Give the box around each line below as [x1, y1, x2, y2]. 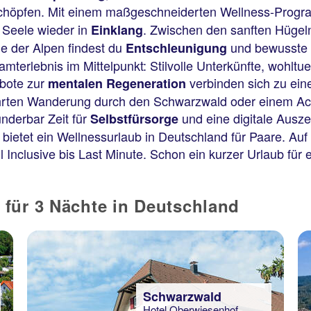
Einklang [91, 21, 143, 39]
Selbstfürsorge [90, 110, 178, 128]
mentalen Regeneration [48, 74, 186, 92]
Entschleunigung [126, 39, 227, 57]
